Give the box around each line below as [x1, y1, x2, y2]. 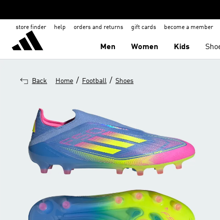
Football [82, 78, 107, 84]
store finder [16, 25, 46, 30]
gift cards [131, 25, 156, 30]
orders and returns [74, 25, 123, 30]
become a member [164, 25, 213, 30]
